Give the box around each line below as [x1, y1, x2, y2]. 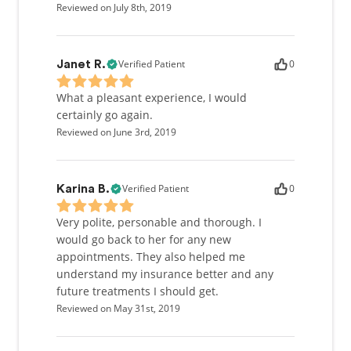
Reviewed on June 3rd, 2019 [56, 125, 176, 139]
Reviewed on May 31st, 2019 [56, 302, 180, 315]
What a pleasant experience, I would [56, 90, 247, 105]
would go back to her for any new [56, 232, 231, 247]
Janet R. [56, 58, 106, 71]
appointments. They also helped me [56, 249, 245, 264]
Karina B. [56, 183, 110, 195]
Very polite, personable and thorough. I [56, 215, 262, 230]
